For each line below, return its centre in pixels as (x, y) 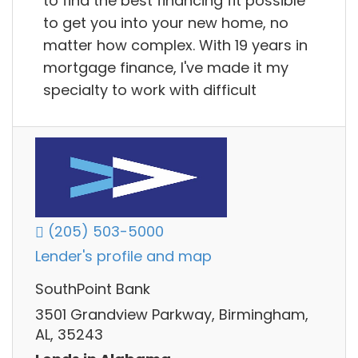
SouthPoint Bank (93, 289)
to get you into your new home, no (166, 22)
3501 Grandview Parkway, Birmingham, (172, 314)
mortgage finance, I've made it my (166, 67)
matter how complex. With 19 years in (175, 45)
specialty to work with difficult (150, 89)
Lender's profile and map (123, 257)
